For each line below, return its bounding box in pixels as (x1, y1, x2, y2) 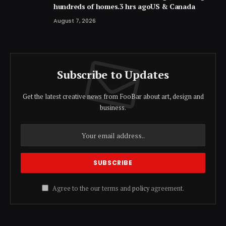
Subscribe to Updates (57, 67, 169, 82)
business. (100, 103, 126, 112)
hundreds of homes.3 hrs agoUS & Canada (53, 2, 195, 11)
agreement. (149, 184, 184, 193)
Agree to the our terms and (51, 184, 132, 193)
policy (132, 184, 149, 193)
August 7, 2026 (53, 17, 96, 25)
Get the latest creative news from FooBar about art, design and (22, 92, 204, 101)
